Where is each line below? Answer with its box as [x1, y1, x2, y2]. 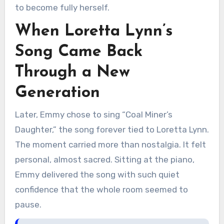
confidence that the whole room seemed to [14, 184, 188, 194]
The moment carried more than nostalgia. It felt [14, 139, 206, 149]
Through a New [14, 64, 130, 81]
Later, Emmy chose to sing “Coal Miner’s [14, 109, 172, 119]
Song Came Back [14, 44, 142, 60]
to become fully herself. [14, 2, 109, 13]
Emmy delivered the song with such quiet [14, 169, 179, 179]
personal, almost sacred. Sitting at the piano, [14, 154, 194, 164]
